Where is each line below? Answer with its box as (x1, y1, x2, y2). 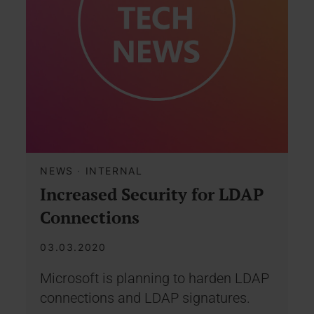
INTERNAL (85, 164, 143, 177)
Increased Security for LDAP (40, 182, 264, 205)
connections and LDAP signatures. (40, 289, 251, 306)
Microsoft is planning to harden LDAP (40, 269, 270, 287)
